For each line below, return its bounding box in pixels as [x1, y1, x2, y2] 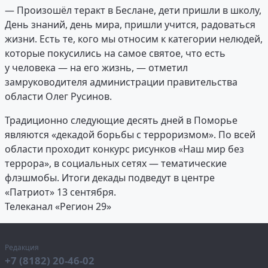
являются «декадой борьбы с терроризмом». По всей [5, 128, 255, 142]
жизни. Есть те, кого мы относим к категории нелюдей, [5, 32, 263, 46]
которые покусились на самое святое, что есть [5, 47, 226, 60]
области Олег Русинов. [5, 90, 112, 103]
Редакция [5, 242, 39, 253]
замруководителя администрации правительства [5, 75, 237, 89]
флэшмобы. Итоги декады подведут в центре [5, 171, 215, 185]
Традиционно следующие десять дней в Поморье [5, 114, 237, 127]
